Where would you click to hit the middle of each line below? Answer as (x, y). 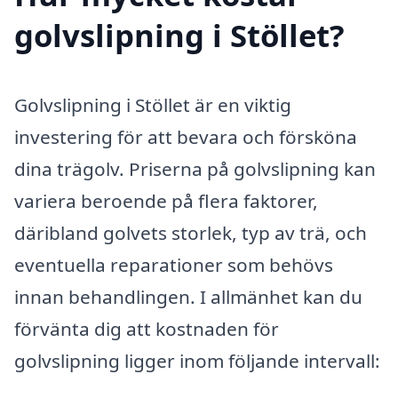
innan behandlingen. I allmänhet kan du (188, 296)
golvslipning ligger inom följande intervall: (197, 360)
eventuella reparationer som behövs (174, 264)
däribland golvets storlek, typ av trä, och (191, 232)
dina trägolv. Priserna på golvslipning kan (195, 168)
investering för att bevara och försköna (186, 136)
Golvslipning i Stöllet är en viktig (153, 104)
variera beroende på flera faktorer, (166, 200)
